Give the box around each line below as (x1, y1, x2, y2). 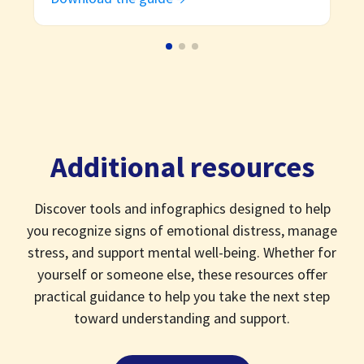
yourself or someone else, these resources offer (37, 265, 327, 284)
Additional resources (50, 149, 314, 186)
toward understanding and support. (74, 309, 290, 328)
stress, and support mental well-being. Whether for (28, 243, 336, 262)
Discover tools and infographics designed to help (33, 199, 331, 219)
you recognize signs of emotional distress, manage (27, 221, 337, 240)
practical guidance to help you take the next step (34, 287, 330, 306)
